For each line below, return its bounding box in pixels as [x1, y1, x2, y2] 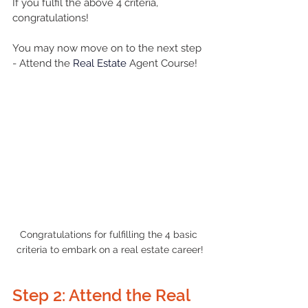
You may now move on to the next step [12, 41, 204, 54]
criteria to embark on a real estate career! [16, 244, 203, 256]
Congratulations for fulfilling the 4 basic [20, 229, 200, 241]
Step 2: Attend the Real [12, 285, 194, 306]
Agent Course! [126, 56, 197, 69]
